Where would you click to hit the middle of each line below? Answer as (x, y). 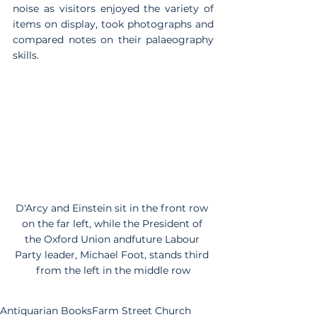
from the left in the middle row (113, 270)
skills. (26, 56)
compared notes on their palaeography (113, 40)
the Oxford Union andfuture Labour (113, 239)
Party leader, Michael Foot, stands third (113, 254)
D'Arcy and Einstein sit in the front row (113, 208)
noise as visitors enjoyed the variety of (113, 9)
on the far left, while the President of (113, 223)
